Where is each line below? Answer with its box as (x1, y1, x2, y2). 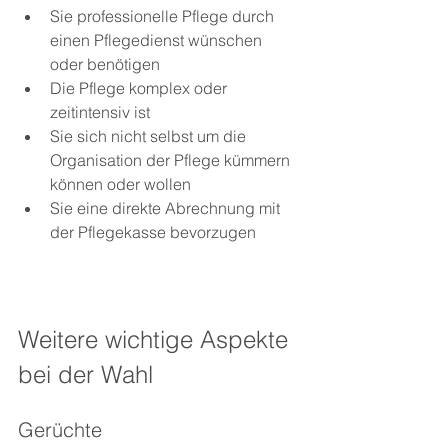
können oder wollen (50, 174, 191, 195)
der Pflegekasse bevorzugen (50, 222, 256, 243)
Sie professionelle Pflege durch (50, 6, 278, 27)
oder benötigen (50, 54, 160, 75)
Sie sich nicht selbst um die (50, 126, 250, 147)
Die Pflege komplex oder (50, 78, 231, 99)
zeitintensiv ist (50, 102, 150, 123)
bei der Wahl (18, 360, 153, 390)
